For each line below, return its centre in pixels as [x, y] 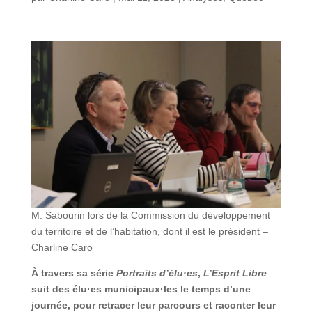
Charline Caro [62, 247]
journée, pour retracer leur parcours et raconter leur [153, 305]
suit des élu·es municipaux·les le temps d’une [141, 289]
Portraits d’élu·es [157, 273]
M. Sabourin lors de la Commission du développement [150, 215]
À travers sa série [73, 273]
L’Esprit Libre [233, 273]
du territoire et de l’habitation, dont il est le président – [149, 231]
